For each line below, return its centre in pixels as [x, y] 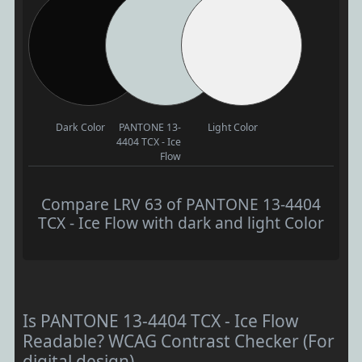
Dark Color [80, 127]
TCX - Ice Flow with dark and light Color [181, 222]
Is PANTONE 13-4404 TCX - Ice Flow [160, 320]
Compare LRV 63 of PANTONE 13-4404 [181, 204]
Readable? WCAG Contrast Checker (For [179, 341]
